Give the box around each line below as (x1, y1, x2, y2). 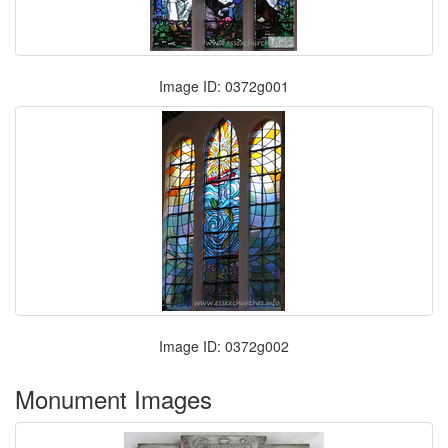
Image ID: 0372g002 (159, 336, 289, 356)
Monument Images (15, 381, 212, 416)
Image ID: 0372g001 (159, 76, 289, 96)
